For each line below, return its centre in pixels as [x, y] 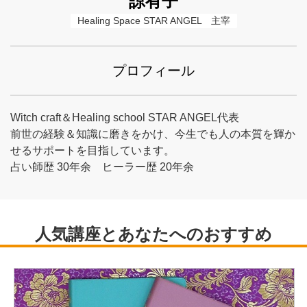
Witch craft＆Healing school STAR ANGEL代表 [125, 118]
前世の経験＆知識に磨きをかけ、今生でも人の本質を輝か [153, 134]
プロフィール [153, 71]
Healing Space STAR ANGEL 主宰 [153, 21]
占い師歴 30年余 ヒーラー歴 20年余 [102, 167]
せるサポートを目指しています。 [93, 150]
